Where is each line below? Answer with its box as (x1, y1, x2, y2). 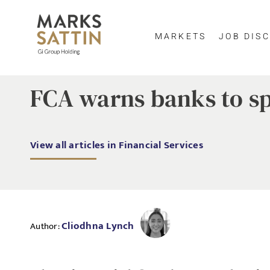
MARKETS (154, 30, 207, 43)
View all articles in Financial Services (30, 137, 203, 154)
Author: (30, 218, 61, 234)
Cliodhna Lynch (61, 217, 134, 234)
